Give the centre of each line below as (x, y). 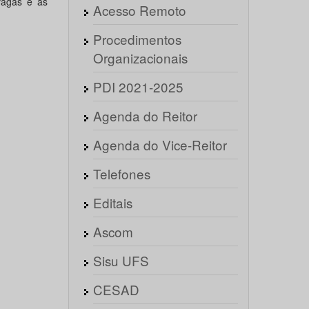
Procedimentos (137, 39)
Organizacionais (140, 58)
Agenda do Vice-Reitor (160, 144)
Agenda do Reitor (145, 116)
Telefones (121, 173)
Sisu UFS (121, 260)
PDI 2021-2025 (138, 87)
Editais (112, 202)
